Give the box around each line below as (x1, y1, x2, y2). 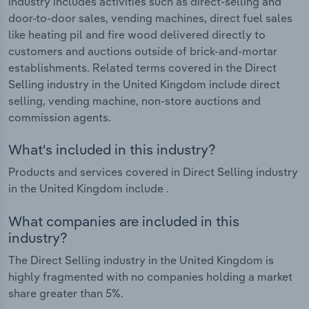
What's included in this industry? (8, 141, 216, 159)
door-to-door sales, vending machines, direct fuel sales (8, 10, 292, 25)
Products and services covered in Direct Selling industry (8, 165, 298, 179)
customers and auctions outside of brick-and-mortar (8, 43, 277, 58)
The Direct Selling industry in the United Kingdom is (8, 252, 274, 267)
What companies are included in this (8, 212, 239, 230)
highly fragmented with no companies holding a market (8, 269, 292, 283)
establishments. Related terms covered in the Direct (8, 60, 277, 74)
